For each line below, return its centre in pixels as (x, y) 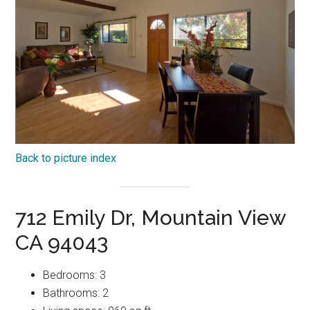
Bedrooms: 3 (75, 275)
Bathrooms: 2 (76, 293)
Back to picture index (66, 158)
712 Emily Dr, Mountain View (151, 218)
